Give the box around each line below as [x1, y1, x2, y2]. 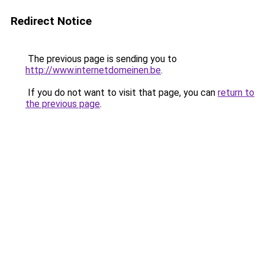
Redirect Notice [11, 14, 92, 28]
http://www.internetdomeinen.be [25, 64, 161, 76]
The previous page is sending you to [25, 53, 177, 64]
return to [218, 87, 254, 98]
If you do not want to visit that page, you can [25, 87, 218, 98]
